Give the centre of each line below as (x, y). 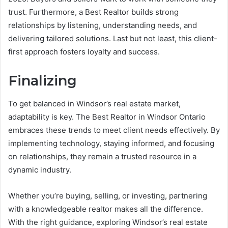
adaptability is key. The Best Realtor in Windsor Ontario (107, 117)
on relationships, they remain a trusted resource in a (102, 156)
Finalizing (42, 81)
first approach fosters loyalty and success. (86, 52)
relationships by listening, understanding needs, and (103, 25)
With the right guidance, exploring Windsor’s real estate (108, 222)
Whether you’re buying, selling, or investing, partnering (108, 195)
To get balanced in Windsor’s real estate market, (94, 103)
